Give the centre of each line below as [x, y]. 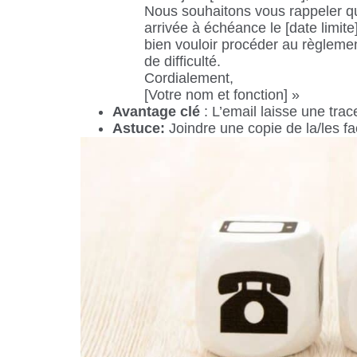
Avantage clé [156, 111]
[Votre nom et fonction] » [222, 94]
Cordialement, [188, 78]
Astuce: [140, 128]
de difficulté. [182, 61]
